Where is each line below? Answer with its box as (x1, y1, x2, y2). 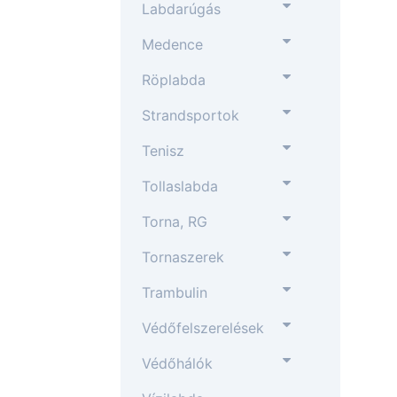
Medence (142, 35, 203, 53)
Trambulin (142, 284, 207, 301)
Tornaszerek (142, 248, 224, 266)
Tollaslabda (142, 177, 218, 195)
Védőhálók (142, 354, 213, 372)
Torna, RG (142, 213, 207, 230)
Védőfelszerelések (142, 319, 264, 337)
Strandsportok (142, 106, 239, 124)
